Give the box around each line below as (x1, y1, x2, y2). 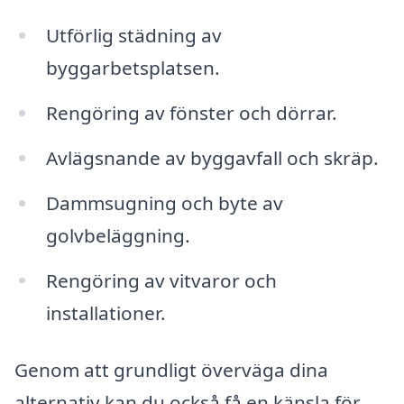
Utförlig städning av (45, 23, 222, 49)
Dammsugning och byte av (45, 189, 283, 216)
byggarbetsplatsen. (45, 55, 220, 81)
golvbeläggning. (45, 222, 190, 248)
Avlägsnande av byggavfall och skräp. (45, 144, 379, 170)
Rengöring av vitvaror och (45, 267, 277, 293)
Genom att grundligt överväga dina (14, 357, 328, 383)
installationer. (45, 299, 166, 326)
